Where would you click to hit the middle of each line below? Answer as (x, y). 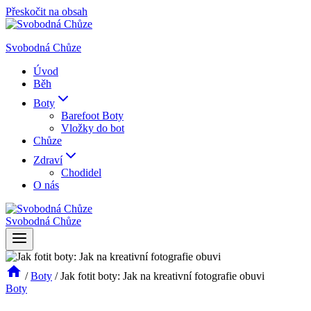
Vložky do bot (93, 128)
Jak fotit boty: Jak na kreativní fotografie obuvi (162, 276)
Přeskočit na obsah (47, 11)
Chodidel (81, 173)
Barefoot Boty (92, 116)
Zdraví (48, 160)
